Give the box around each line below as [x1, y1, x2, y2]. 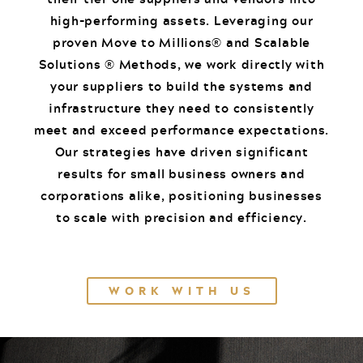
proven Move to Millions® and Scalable [52, 32, 311, 53]
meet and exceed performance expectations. [33, 120, 330, 140]
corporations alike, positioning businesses [41, 186, 322, 206]
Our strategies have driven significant [54, 142, 309, 162]
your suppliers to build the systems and [50, 76, 313, 96]
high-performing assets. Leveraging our [49, 11, 314, 31]
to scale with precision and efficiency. [56, 207, 307, 228]
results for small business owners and [58, 164, 305, 184]
